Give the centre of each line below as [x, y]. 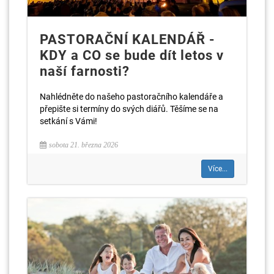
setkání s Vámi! [68, 121]
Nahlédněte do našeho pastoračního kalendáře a [131, 96]
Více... [218, 168]
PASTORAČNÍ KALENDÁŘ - [128, 39]
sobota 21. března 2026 [83, 145]
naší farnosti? [85, 71]
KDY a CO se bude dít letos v [132, 55]
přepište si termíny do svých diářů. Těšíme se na [129, 109]
